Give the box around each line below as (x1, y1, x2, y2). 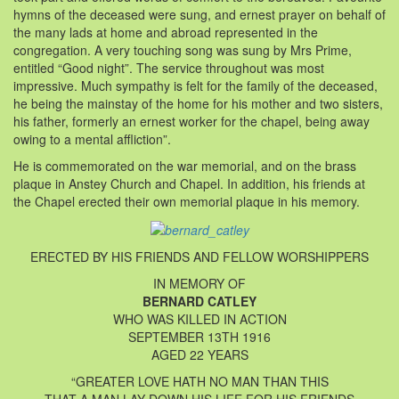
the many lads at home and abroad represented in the (13, 22, 318, 41)
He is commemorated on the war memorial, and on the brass (13, 156, 356, 175)
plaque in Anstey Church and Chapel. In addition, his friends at (13, 174, 365, 192)
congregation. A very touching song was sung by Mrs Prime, (13, 40, 352, 59)
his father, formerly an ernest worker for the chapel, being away (13, 111, 370, 130)
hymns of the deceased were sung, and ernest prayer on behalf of (13, 4, 386, 23)
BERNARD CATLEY (142, 292, 256, 311)
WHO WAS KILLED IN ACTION (112, 310, 287, 329)
